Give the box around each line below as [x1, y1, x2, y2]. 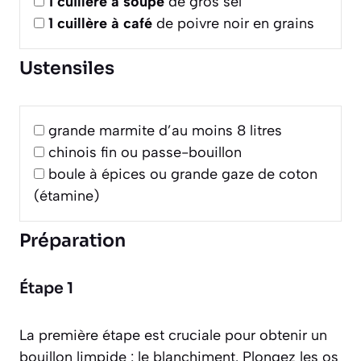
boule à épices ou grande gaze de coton [48, 164, 317, 183]
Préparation [19, 229, 126, 251]
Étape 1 [19, 278, 73, 298]
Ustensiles [19, 56, 114, 79]
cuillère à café [57, 14, 152, 32]
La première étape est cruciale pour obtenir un [19, 326, 327, 344]
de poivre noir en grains [152, 14, 314, 32]
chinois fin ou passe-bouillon [48, 143, 242, 161]
